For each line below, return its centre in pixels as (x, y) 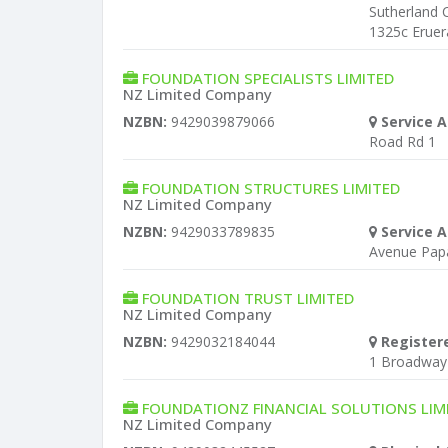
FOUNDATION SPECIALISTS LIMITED (268, 78)
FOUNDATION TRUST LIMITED (248, 298)
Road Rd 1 (402, 141)
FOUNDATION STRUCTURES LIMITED (271, 188)
